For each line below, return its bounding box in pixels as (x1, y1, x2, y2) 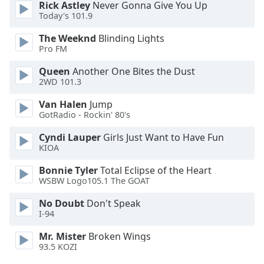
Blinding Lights (96, 32, 164, 45)
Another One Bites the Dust (70, 65, 195, 78)
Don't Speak (84, 197, 141, 210)
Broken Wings (86, 230, 151, 243)
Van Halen (39, 98, 87, 111)
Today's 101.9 (39, 10, 93, 22)
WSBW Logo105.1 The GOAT (39, 175, 150, 187)
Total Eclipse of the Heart (98, 164, 212, 177)
